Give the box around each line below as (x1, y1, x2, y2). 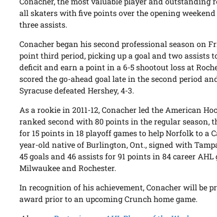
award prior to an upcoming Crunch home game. (19, 194, 198, 204)
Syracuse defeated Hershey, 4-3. (19, 85, 135, 96)
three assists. (19, 19, 68, 30)
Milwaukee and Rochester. (19, 163, 117, 173)
